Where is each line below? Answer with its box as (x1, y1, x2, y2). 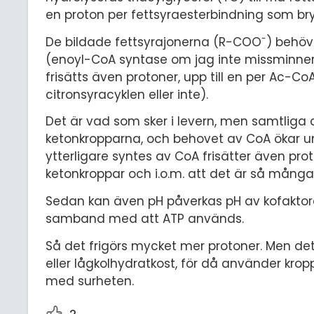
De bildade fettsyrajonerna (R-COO (46, 33, 261, 50)
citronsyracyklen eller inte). (46, 86, 208, 103)
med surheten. (46, 272, 134, 289)
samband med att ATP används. (46, 210, 244, 227)
